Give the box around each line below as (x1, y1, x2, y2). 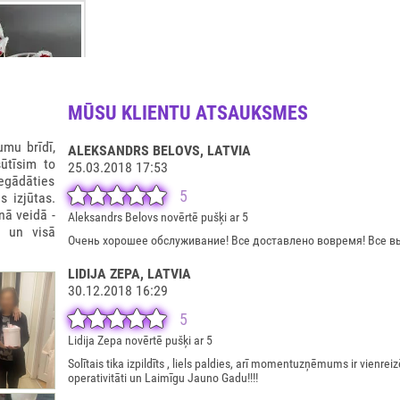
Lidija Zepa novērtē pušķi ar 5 (67, 333, 212, 347)
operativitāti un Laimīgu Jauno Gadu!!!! (67, 371, 258, 385)
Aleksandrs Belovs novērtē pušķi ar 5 (67, 210, 248, 224)
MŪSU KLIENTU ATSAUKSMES (67, 102, 308, 124)
